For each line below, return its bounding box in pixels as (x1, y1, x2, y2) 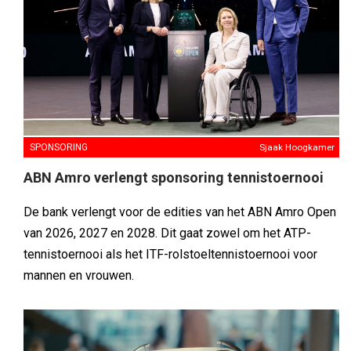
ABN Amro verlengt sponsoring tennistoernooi (24, 169, 324, 186)
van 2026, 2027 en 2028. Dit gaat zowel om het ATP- (24, 226, 311, 241)
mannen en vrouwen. (24, 268, 134, 283)
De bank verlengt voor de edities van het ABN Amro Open (24, 204, 336, 219)
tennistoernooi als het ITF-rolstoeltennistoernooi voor (24, 247, 317, 262)
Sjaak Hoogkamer (259, 142, 335, 153)
